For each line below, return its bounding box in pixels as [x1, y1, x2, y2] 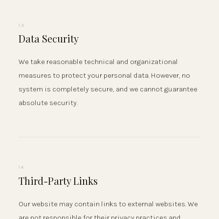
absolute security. [19, 98, 78, 108]
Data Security [19, 32, 79, 45]
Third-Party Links [19, 174, 98, 187]
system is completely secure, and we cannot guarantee [19, 85, 197, 94]
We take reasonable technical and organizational [19, 57, 178, 66]
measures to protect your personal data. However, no [19, 71, 190, 80]
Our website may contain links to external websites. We [19, 199, 198, 208]
